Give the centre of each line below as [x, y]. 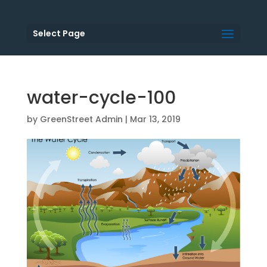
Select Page [59, 33]
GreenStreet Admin [81, 119]
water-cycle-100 [101, 98]
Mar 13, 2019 [155, 119]
